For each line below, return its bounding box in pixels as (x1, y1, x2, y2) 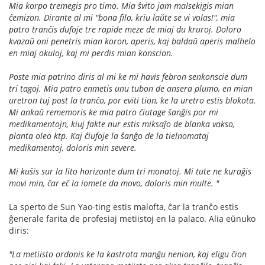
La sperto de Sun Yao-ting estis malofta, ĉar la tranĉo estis (9, 201, 238, 212)
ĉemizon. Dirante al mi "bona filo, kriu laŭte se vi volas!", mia (9, 11, 235, 23)
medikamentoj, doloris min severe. (9, 141, 137, 153)
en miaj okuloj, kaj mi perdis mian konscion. (9, 47, 173, 59)
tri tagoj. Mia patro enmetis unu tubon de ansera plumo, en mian (9, 82, 253, 94)
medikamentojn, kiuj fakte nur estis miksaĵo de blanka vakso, (9, 118, 235, 130)
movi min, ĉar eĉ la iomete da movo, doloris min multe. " (9, 177, 219, 189)
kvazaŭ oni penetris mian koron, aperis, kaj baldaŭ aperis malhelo (9, 35, 256, 47)
